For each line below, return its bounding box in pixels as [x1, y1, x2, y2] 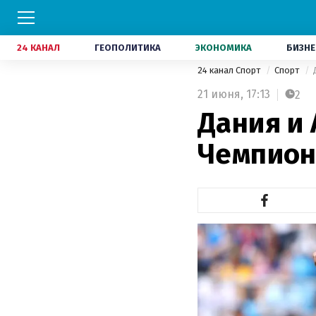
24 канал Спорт [197, 65, 262, 75]
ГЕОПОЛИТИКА [95, 42, 161, 53]
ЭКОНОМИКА [195, 42, 252, 53]
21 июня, [197, 87, 243, 101]
